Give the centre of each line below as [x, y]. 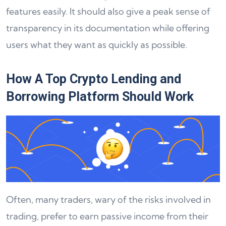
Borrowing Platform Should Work [100, 97]
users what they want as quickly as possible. [97, 45]
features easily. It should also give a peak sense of [108, 12]
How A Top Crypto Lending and [94, 79]
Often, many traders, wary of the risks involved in [108, 200]
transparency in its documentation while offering [108, 28]
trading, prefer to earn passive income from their [107, 216]
